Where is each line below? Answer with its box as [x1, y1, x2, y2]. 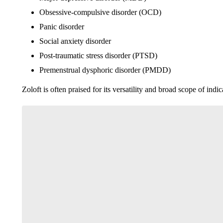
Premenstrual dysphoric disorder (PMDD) [39, 66, 171, 74]
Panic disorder [39, 22, 84, 31]
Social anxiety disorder [39, 37, 111, 45]
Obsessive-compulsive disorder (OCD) [39, 8, 161, 16]
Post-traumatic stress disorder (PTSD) [39, 51, 157, 60]
